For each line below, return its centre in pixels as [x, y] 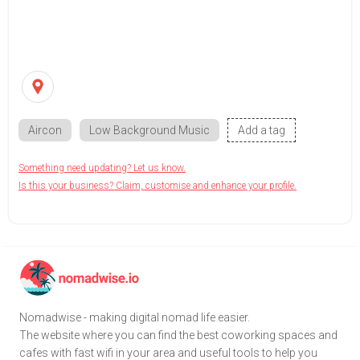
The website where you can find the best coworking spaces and [178, 335]
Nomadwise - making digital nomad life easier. [135, 317]
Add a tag [262, 130]
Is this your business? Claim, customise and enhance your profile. [157, 186]
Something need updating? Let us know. [102, 168]
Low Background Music [149, 130]
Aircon [45, 130]
